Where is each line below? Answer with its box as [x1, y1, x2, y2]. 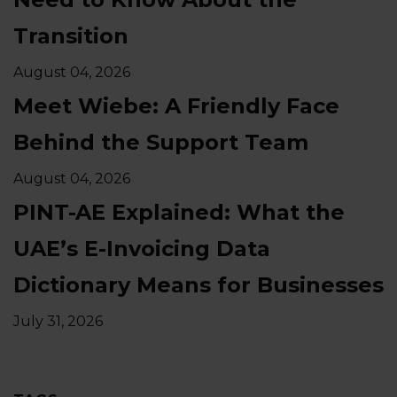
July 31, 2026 [13, 312, 103, 330]
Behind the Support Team [13, 128, 308, 155]
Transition [13, 22, 128, 49]
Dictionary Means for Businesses [13, 271, 384, 298]
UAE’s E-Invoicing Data [13, 235, 270, 261]
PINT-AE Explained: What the [13, 198, 345, 225]
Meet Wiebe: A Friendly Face [13, 92, 339, 119]
